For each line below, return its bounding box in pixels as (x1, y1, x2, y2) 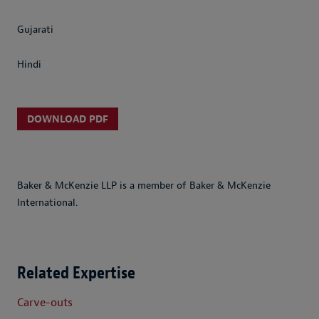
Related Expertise (17, 262, 135, 284)
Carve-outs (17, 295, 73, 310)
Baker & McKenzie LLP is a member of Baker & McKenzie (17, 179, 271, 192)
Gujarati (17, 23, 53, 36)
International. (17, 197, 78, 209)
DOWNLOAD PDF (27, 113, 108, 126)
